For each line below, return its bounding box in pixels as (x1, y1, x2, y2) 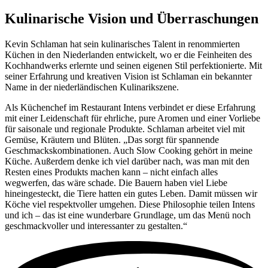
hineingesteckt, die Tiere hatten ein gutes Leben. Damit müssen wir (5, 188, 257, 199)
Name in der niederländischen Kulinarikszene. (5, 82, 179, 93)
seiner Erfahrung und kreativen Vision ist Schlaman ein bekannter (5, 71, 252, 82)
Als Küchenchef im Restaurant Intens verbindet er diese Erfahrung (5, 102, 255, 113)
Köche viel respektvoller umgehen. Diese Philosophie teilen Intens (5, 199, 255, 210)
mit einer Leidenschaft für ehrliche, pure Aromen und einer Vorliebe (5, 113, 260, 124)
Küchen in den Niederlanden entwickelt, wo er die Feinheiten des (5, 50, 252, 60)
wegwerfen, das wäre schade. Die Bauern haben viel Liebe (5, 178, 227, 188)
